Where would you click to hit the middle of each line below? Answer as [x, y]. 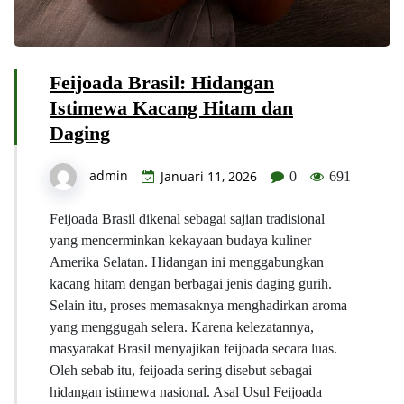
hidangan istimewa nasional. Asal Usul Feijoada [186, 392]
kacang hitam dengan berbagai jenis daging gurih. [191, 284]
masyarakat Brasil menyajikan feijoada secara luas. [193, 349]
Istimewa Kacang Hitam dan [171, 108]
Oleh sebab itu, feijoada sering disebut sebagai [181, 371]
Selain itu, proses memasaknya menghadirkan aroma [198, 306]
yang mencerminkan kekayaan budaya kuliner [180, 241]
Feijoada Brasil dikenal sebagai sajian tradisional [187, 219]
